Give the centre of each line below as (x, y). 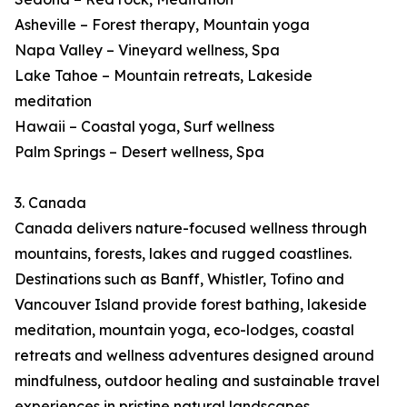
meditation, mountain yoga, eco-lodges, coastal (184, 330)
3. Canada (50, 203)
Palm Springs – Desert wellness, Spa (139, 152)
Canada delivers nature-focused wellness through (191, 228)
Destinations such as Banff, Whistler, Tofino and (179, 279)
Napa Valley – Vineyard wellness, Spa (147, 50)
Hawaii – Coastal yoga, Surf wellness (144, 127)
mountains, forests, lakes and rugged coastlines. (183, 254)
